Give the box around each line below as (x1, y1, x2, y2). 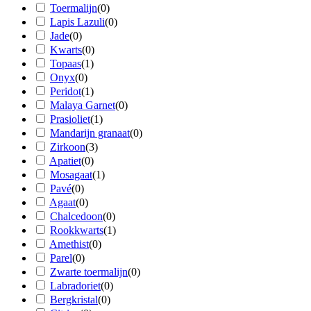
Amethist (49, 237, 89, 250)
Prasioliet (50, 112, 90, 125)
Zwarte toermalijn (50, 265, 128, 278)
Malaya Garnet (50, 99, 115, 111)
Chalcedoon (50, 210, 103, 222)
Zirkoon (50, 140, 85, 153)
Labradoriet (50, 279, 101, 292)
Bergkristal (50, 293, 98, 305)
